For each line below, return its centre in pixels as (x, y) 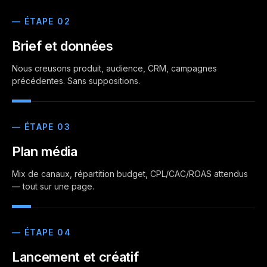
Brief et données (63, 46)
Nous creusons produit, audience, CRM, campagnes (114, 68)
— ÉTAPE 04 (41, 232)
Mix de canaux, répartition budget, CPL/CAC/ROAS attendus (130, 174)
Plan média (45, 151)
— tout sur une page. (53, 186)
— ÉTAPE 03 (41, 127)
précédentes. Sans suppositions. (76, 81)
